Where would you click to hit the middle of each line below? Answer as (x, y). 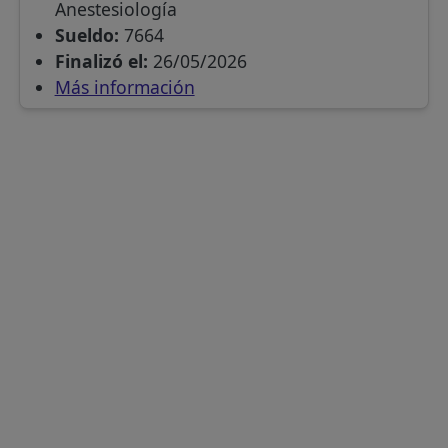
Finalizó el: (101, 61)
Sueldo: (86, 35)
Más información (124, 87)
